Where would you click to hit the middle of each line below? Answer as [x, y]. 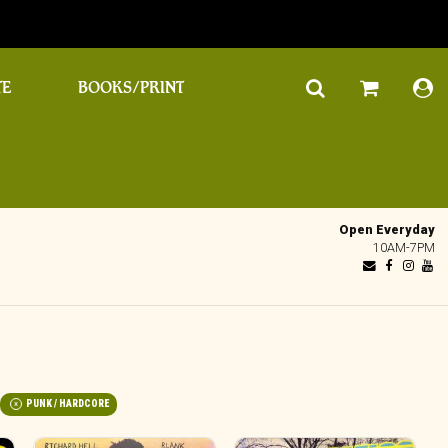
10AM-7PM [404, 247]
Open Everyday [387, 229]
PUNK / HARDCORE [67, 404]
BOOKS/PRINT [130, 87]
